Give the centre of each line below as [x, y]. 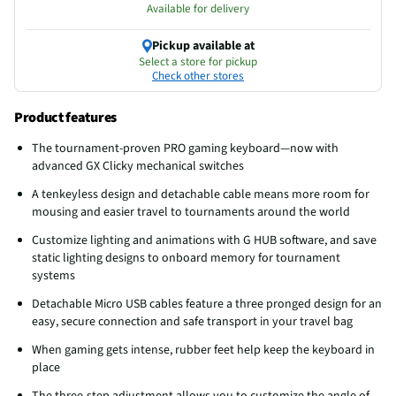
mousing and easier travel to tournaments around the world [191, 212]
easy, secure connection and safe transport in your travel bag [192, 321]
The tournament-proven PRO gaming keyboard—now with [185, 148]
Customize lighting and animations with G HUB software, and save [204, 240]
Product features [65, 117]
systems [53, 275]
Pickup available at [203, 46]
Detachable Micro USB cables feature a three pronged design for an [207, 304]
